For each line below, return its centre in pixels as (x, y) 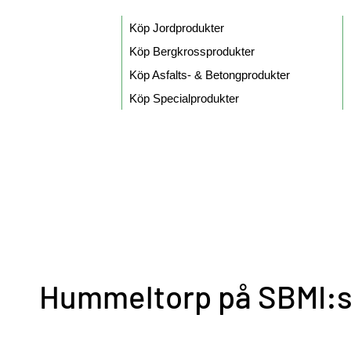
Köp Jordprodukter (177, 27)
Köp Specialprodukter (184, 98)
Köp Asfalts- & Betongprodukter (210, 74)
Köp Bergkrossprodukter (192, 51)
